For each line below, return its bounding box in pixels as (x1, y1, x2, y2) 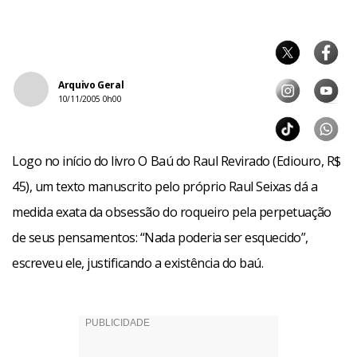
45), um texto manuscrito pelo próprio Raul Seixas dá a (12, 178, 318, 195)
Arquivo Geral (58, 78, 124, 92)
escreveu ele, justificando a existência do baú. (12, 254, 264, 272)
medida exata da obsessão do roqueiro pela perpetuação (12, 203, 331, 221)
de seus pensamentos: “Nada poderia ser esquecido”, (12, 229, 308, 246)
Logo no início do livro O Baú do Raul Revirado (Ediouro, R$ (12, 152, 341, 170)
